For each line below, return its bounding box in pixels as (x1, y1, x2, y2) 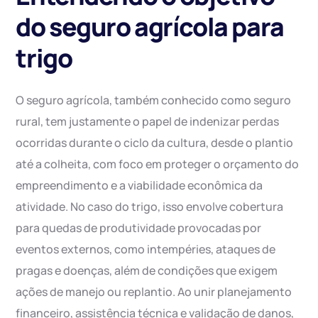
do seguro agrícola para (16, 9, 284, 44)
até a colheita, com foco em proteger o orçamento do (16, 156, 300, 172)
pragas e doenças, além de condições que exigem (16, 263, 278, 278)
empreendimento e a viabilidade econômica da (16, 177, 263, 193)
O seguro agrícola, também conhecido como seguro (16, 92, 292, 108)
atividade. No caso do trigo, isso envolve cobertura (16, 199, 284, 214)
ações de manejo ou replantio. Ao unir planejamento (16, 284, 292, 300)
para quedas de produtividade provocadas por (16, 220, 262, 236)
